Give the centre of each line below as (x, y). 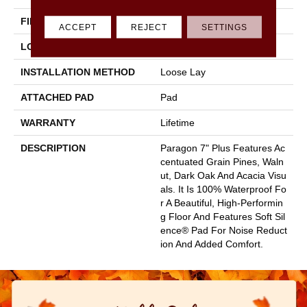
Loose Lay (183, 72)
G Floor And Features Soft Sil (223, 216)
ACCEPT (78, 27)
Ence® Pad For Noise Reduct (224, 230)
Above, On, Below (199, 46)
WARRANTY (48, 122)
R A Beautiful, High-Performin (222, 202)
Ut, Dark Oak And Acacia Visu (223, 175)
